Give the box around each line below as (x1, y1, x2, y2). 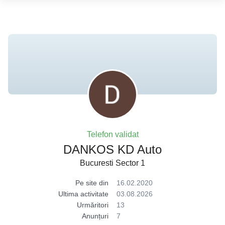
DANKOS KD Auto (63, 143, 162, 156)
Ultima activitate (58, 190, 108, 198)
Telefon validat (86, 130, 139, 139)
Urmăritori (77, 201, 108, 209)
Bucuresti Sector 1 (80, 159, 145, 167)
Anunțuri (82, 212, 108, 220)
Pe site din (75, 179, 108, 187)
